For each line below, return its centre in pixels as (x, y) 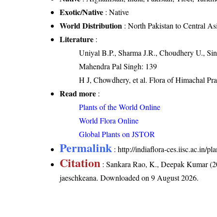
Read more (78, 93)
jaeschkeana (78, 177)
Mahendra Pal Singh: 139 (118, 66)
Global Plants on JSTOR (117, 134)
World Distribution (91, 25)
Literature (77, 39)
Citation (80, 162)
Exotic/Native (82, 12)
